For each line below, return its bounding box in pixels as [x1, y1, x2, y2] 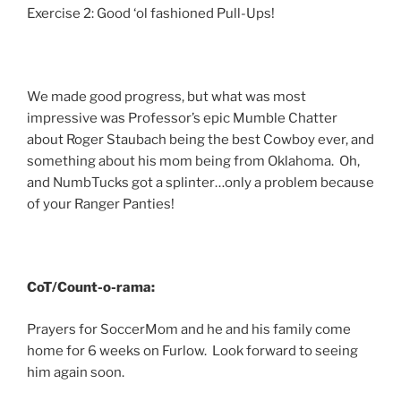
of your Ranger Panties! [27, 196, 175, 213]
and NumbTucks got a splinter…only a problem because [27, 175, 374, 192]
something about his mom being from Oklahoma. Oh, [27, 153, 360, 170]
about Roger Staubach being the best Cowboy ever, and [27, 132, 374, 149]
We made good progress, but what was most [27, 89, 306, 106]
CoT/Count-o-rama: [27, 279, 155, 296]
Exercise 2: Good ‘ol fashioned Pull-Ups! [27, 5, 275, 22]
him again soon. [27, 363, 124, 380]
